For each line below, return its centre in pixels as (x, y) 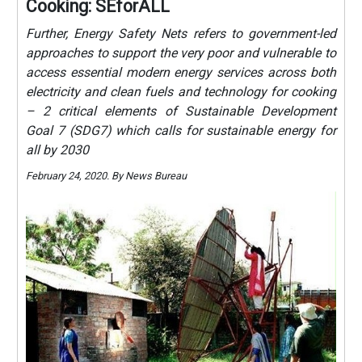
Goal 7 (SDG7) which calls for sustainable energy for (181, 130)
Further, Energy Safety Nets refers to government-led (181, 33)
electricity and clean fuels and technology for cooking (181, 91)
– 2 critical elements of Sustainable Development (181, 111)
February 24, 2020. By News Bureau (107, 175)
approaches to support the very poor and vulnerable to (181, 53)
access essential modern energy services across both (181, 72)
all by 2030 (58, 149)
